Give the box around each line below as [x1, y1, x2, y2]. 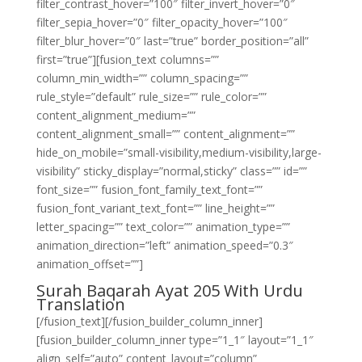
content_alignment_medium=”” [36, 107, 196, 123]
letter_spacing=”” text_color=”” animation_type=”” [36, 219, 290, 234]
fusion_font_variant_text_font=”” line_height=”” [36, 200, 275, 216]
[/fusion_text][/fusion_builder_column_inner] [36, 314, 263, 329]
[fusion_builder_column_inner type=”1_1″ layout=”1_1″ [36, 332, 314, 347]
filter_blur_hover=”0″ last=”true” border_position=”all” [36, 33, 309, 48]
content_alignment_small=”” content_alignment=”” [36, 126, 295, 141]
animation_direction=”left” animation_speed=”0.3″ [36, 238, 293, 253]
